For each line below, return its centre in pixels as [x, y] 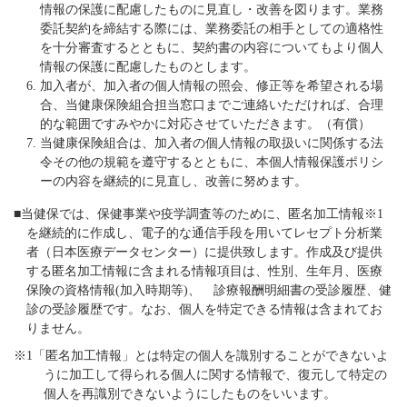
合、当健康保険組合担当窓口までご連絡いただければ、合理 [211, 104]
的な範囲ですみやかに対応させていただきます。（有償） [205, 124]
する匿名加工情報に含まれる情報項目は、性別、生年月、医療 [205, 271]
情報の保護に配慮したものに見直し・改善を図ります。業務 [211, 9]
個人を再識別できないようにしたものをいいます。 [190, 393]
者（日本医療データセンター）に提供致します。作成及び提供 [205, 252]
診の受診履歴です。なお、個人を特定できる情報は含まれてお [205, 309]
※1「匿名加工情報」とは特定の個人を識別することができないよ [201, 355]
